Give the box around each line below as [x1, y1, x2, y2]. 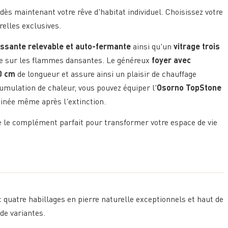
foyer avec [152, 56, 191, 65]
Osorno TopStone [157, 84, 222, 93]
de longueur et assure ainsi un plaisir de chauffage [15, 70, 197, 79]
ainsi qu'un [131, 43, 174, 51]
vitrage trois [174, 43, 220, 51]
